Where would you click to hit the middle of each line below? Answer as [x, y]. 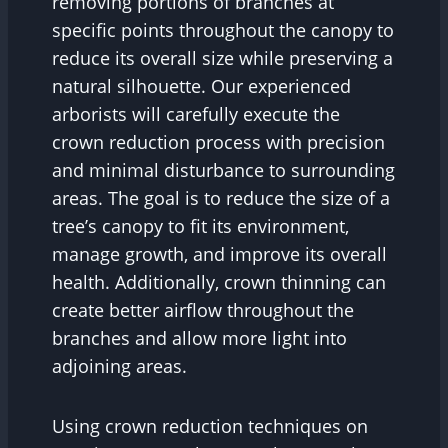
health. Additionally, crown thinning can [219, 281]
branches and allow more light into [199, 337]
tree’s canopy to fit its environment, [200, 225]
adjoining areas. [119, 365]
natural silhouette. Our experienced [201, 85]
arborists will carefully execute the [196, 113]
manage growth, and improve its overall [219, 253]
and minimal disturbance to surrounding [223, 169]
